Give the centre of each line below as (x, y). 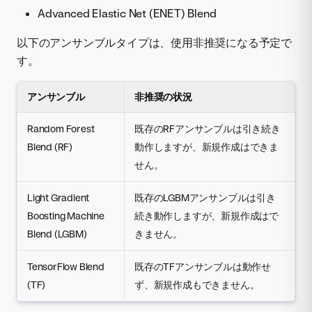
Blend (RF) (50, 146)
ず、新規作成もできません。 (197, 284)
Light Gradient (58, 197)
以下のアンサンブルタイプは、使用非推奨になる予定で (154, 42)
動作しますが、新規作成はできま (206, 146)
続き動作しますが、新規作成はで (206, 215)
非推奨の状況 (163, 96)
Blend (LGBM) (57, 233)
